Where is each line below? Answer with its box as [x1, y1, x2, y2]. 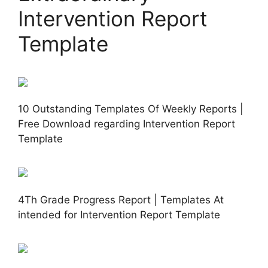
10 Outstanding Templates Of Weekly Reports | [18, 103, 243, 115]
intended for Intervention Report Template [18, 208, 220, 221]
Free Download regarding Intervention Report [18, 118, 235, 130]
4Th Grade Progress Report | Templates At [18, 193, 224, 206]
